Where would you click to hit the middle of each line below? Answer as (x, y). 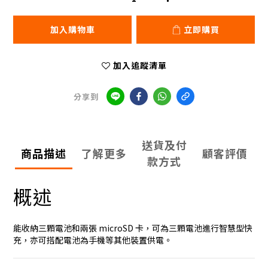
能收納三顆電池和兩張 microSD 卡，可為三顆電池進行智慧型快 (133, 228)
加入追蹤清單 (140, 66)
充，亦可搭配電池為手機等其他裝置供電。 (93, 240)
